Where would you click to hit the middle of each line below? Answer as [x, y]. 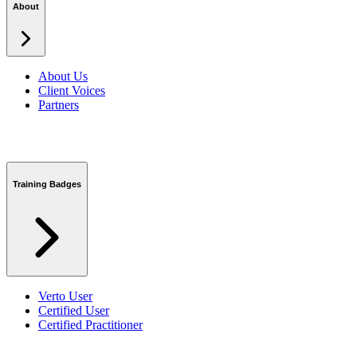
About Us [63, 76]
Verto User [65, 296]
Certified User [74, 311]
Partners [59, 105]
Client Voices [72, 91]
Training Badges [47, 184]
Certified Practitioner [90, 325]
